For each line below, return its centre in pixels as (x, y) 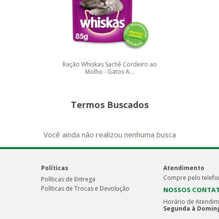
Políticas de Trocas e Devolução (85, 189)
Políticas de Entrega (68, 179)
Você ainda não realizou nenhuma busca (109, 135)
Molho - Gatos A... (109, 72)
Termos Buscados (109, 105)
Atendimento (184, 168)
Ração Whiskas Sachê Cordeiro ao (109, 65)
